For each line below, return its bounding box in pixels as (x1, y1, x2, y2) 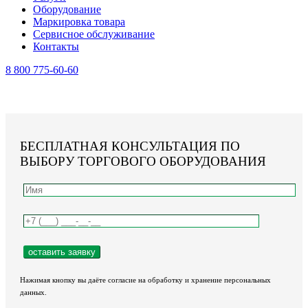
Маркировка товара (33, 16, 125, 27)
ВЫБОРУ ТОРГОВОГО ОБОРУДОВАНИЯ (20, 153, 266, 168)
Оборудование (33, 3, 101, 15)
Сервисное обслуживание (33, 28, 155, 40)
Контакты (33, 41, 79, 52)
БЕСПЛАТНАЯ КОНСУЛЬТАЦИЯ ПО (20, 138, 240, 153)
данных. (20, 288, 47, 296)
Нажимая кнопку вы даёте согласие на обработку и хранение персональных (20, 276, 271, 284)
